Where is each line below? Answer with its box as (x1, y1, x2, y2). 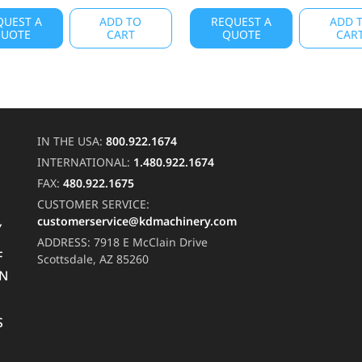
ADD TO (99, 14, 142, 29)
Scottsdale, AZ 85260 (37, 251, 149, 267)
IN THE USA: (37, 133, 106, 149)
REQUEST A (211, 14, 272, 29)
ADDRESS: (37, 234, 94, 250)
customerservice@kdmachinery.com (37, 213, 237, 229)
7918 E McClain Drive (94, 234, 208, 250)
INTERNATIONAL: (37, 154, 133, 170)
